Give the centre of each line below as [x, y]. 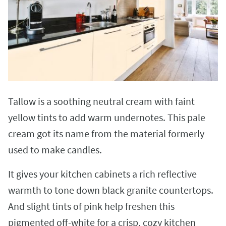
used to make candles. [56, 150]
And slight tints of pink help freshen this [91, 206]
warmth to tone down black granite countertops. [111, 190]
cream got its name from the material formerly [106, 134]
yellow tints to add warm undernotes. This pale [107, 118]
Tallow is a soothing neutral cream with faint [101, 101]
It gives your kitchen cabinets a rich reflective [102, 174]
